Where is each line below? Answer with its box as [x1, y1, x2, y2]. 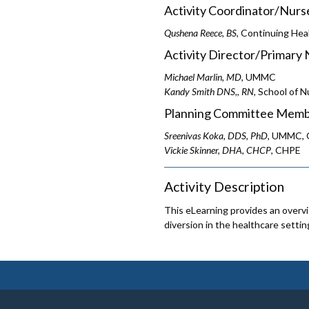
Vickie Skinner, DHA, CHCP [164, 143, 271, 156]
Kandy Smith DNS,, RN [164, 85, 254, 97]
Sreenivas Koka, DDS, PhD [164, 129, 268, 141]
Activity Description [164, 178, 284, 195]
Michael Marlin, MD [164, 70, 241, 83]
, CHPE [271, 143, 301, 156]
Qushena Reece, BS [164, 26, 237, 39]
